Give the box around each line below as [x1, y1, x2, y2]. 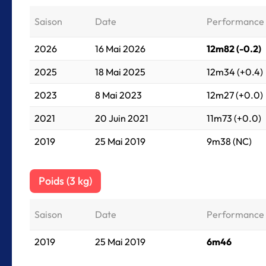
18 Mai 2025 [95, 66, 145, 78]
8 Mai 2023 [95, 89, 142, 101]
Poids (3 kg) [39, 174, 92, 188]
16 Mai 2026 [95, 43, 145, 55]
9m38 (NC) [207, 135, 252, 147]
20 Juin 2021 [95, 112, 148, 124]
